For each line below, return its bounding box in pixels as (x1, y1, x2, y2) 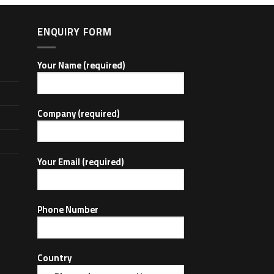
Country (37, 250, 72, 267)
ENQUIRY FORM (37, 22, 112, 41)
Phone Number (37, 201, 98, 218)
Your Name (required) (37, 56, 125, 73)
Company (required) (37, 105, 120, 122)
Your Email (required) (37, 153, 124, 170)
